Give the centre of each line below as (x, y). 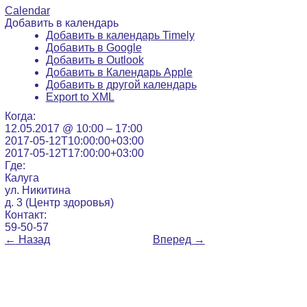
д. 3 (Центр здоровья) (59, 202)
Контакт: (25, 214)
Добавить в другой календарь (121, 84)
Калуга (22, 177)
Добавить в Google (94, 47)
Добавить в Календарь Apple (119, 72)
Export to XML (80, 97)
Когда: (20, 116)
